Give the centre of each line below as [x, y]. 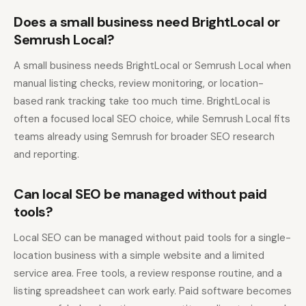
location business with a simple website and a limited [139, 256]
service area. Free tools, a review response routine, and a [148, 274]
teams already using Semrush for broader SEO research [144, 137]
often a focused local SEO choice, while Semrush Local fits [152, 119]
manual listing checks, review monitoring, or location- [139, 84]
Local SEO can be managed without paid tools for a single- [152, 238]
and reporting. [46, 155]
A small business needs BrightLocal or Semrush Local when [152, 66]
